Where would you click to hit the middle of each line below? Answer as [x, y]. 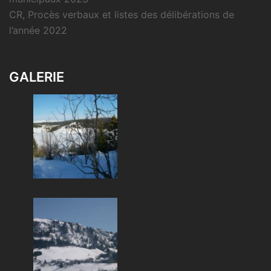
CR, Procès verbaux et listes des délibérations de [122, 15]
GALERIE [37, 77]
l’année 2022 [38, 30]
